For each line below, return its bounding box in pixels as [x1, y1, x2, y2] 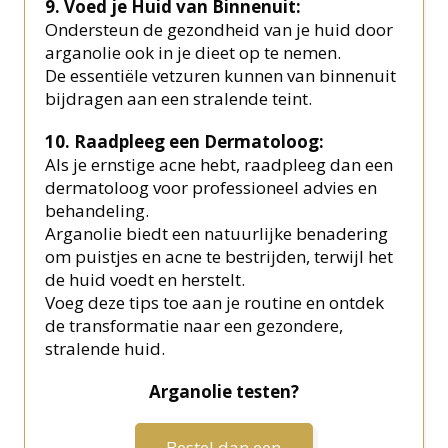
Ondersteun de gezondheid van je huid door [45, 18, 394, 42]
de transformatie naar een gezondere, [45, 314, 344, 338]
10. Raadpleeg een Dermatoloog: [45, 130, 325, 154]
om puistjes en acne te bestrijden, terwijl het [45, 245, 394, 269]
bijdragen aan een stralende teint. [45, 87, 313, 111]
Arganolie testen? [148, 380, 299, 404]
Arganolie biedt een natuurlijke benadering [45, 222, 389, 246]
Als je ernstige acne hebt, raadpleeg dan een [45, 153, 394, 177]
